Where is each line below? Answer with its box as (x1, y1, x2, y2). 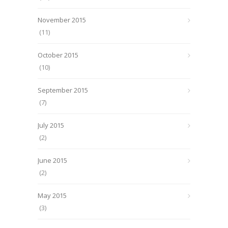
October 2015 (38, 50, 78, 60)
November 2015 (38, 15, 86, 24)
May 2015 (38, 191, 67, 200)
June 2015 (38, 156, 67, 165)
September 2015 (38, 85, 88, 95)
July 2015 (38, 121, 64, 130)
